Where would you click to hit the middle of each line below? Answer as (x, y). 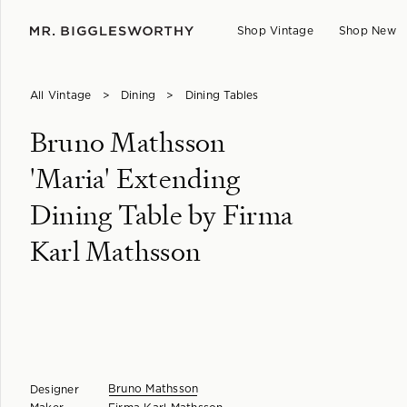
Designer (55, 390)
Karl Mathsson (116, 251)
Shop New (367, 31)
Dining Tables (222, 95)
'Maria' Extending (135, 179)
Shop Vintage (275, 31)
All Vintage (61, 95)
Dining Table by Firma (162, 215)
